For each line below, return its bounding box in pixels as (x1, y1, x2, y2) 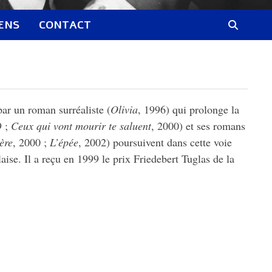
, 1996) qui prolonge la (138, 102, 240, 117)
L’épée (50, 135, 79, 150)
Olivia (110, 102, 138, 117)
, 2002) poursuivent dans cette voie (78, 135, 233, 150)
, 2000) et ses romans (151, 118, 246, 134)
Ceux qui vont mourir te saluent (11, 118, 152, 134)
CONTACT (39, 18, 92, 33)
